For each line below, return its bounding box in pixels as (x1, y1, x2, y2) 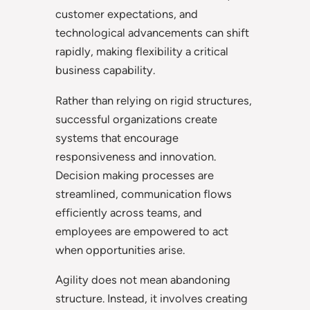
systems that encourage (55, 130, 179, 145)
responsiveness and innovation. (55, 149, 216, 163)
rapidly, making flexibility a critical (55, 44, 228, 59)
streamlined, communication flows (55, 186, 232, 201)
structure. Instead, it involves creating (55, 291, 248, 305)
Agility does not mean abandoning (55, 272, 230, 286)
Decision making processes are (55, 167, 214, 182)
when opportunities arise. (55, 242, 185, 257)
